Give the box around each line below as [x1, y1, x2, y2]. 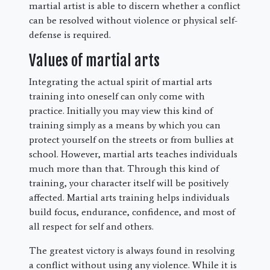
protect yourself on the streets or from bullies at [29, 133, 234, 145]
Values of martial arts [29, 51, 160, 70]
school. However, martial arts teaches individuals [29, 148, 237, 160]
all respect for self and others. [29, 220, 154, 232]
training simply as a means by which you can [29, 119, 221, 131]
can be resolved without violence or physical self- [29, 14, 237, 26]
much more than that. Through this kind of [29, 162, 219, 174]
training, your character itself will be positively [29, 177, 228, 189]
